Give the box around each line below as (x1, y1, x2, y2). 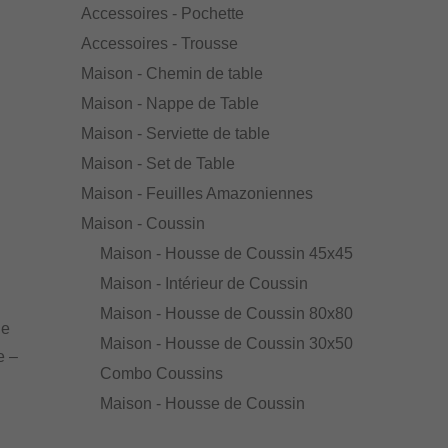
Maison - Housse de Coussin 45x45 (99, 245, 353, 263)
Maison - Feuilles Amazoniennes (80, 185, 313, 203)
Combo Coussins (99, 365, 223, 383)
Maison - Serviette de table (80, 125, 270, 143)
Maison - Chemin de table (80, 65, 263, 83)
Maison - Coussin (80, 215, 205, 233)
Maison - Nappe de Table (80, 95, 259, 113)
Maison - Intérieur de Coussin (99, 275, 308, 293)
